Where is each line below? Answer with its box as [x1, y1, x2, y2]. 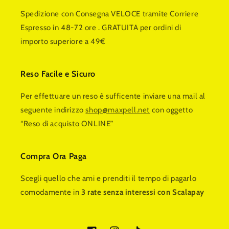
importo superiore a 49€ [20, 37, 106, 47]
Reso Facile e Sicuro [20, 69, 96, 79]
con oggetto [150, 105, 193, 115]
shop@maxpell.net [85, 105, 150, 115]
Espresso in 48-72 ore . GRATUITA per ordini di [20, 23, 181, 33]
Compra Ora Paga [20, 151, 87, 162]
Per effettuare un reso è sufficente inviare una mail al [20, 91, 206, 101]
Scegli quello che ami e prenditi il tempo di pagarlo [20, 174, 197, 184]
